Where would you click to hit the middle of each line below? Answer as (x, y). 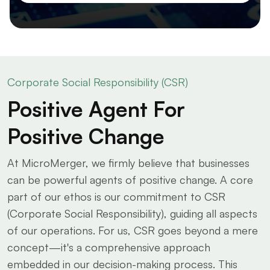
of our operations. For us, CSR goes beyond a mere (133, 230)
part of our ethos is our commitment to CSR (116, 196)
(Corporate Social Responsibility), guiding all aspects (132, 213)
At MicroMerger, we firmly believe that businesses (128, 163)
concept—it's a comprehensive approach (109, 247)
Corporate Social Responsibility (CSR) (98, 82)
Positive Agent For (96, 109)
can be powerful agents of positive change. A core (130, 180)
